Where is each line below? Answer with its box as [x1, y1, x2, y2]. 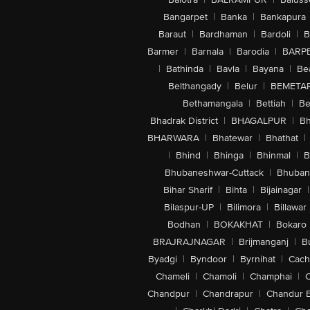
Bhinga [214, 149, 244, 161]
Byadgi [148, 253, 177, 265]
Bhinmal [257, 149, 291, 161]
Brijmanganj [238, 236, 289, 248]
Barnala [192, 46, 224, 57]
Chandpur [147, 288, 190, 300]
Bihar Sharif [163, 184, 212, 196]
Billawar [273, 201, 307, 213]
